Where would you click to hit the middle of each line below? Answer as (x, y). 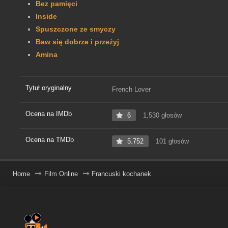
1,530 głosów (161, 116)
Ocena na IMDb (49, 114)
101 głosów (171, 141)
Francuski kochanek (121, 174)
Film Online (61, 174)
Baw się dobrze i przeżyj (77, 42)
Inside (46, 17)
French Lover (131, 90)
